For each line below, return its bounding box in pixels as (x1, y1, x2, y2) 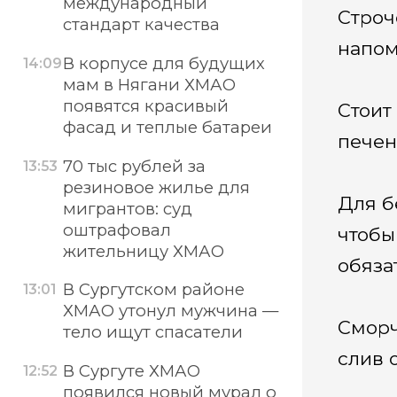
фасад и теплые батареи (62, 117, 272, 138)
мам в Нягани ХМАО (62, 74, 236, 96)
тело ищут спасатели (62, 322, 243, 343)
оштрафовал (62, 219, 171, 240)
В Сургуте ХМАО (62, 361, 200, 382)
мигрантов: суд (62, 198, 192, 219)
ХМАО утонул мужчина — (62, 300, 278, 322)
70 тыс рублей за (62, 155, 206, 176)
